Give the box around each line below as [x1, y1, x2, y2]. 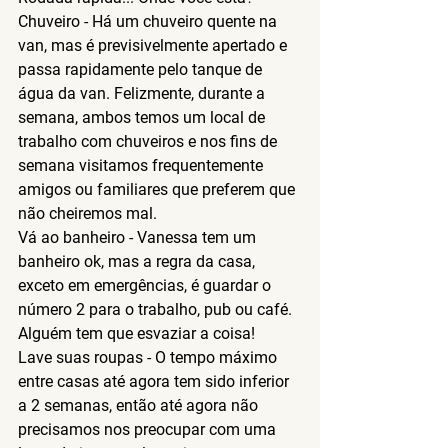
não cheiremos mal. [18, 203, 157, 223]
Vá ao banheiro [18, 227, 125, 247]
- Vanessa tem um [125, 227, 260, 247]
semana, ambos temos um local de [18, 107, 269, 127]
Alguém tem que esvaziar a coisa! [18, 323, 255, 343]
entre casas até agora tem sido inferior [18, 371, 293, 391]
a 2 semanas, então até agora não [18, 395, 262, 415]
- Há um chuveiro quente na [80, 11, 281, 31]
